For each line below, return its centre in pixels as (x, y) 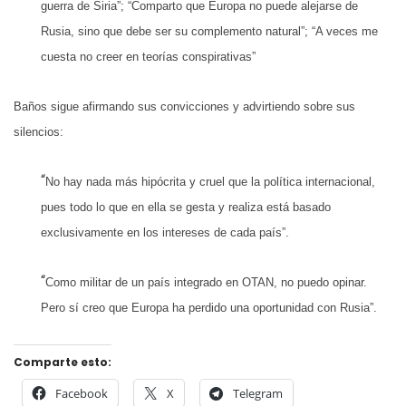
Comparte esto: (63, 362)
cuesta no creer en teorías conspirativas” (148, 56)
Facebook (82, 394)
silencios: (39, 131)
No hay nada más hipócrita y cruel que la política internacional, (210, 182)
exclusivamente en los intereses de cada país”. (165, 233)
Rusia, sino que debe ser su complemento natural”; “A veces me (209, 31)
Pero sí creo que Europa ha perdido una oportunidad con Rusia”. (209, 308)
